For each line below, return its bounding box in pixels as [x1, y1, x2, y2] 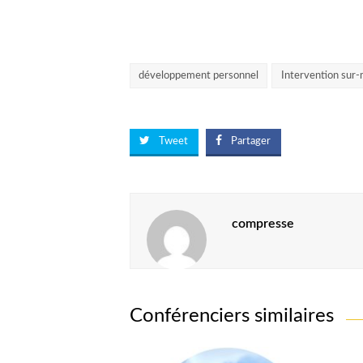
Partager [231, 136, 271, 147]
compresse [231, 217, 294, 231]
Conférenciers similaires [129, 306, 334, 327]
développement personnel [138, 70, 258, 81]
